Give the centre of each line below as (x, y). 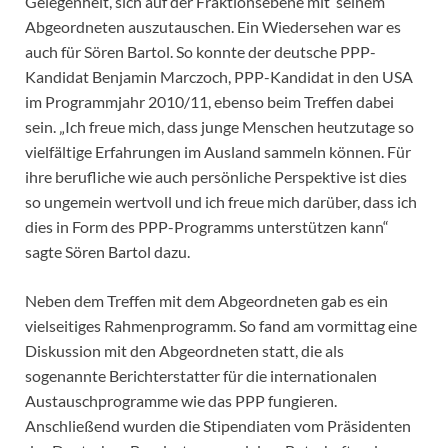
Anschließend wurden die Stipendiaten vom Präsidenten (218, 426)
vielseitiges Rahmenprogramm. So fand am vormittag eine (221, 326)
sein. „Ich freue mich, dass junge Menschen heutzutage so (219, 127)
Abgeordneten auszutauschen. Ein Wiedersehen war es (213, 27)
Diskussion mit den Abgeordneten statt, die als (184, 351)
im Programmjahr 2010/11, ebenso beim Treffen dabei (209, 102)
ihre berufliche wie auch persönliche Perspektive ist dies (216, 177)
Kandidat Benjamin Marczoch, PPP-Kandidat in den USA (219, 77)
